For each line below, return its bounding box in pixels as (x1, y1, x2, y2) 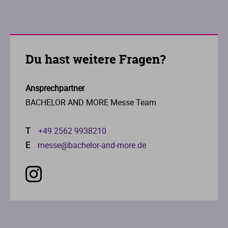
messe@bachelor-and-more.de (38, 139, 146, 151)
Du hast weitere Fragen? (25, 50, 166, 68)
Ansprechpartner (25, 82, 84, 94)
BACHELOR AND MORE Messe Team (25, 96, 156, 108)
